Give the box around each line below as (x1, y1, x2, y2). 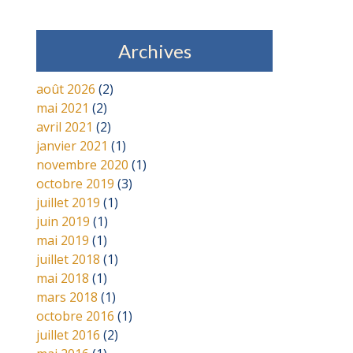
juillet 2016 (36, 326, 100, 344)
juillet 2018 (36, 251, 100, 269)
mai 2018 (36, 269, 89, 288)
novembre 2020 (36, 156, 128, 174)
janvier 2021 (36, 137, 108, 155)
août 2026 (36, 80, 95, 98)
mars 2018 (36, 288, 98, 307)
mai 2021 (36, 99, 89, 117)
